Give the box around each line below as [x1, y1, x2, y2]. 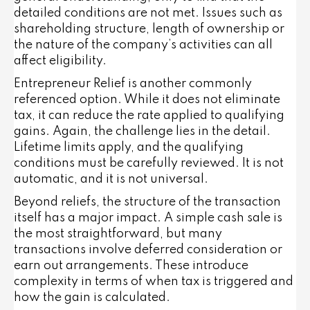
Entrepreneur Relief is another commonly [14, 77, 252, 90]
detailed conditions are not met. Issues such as [14, 7, 282, 19]
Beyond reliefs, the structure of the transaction [14, 196, 281, 208]
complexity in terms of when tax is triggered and [14, 275, 293, 288]
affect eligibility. [14, 55, 107, 67]
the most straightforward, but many [14, 228, 222, 240]
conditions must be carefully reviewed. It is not [14, 157, 284, 170]
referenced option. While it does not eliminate [14, 93, 280, 106]
